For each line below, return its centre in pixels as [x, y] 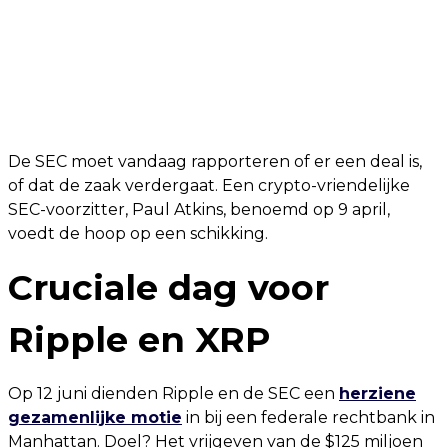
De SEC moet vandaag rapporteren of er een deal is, [215, 162]
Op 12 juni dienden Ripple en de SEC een [173, 394]
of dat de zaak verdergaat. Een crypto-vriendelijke [209, 186]
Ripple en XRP [139, 340]
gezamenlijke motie [95, 418]
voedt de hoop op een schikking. [138, 234]
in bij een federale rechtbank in [308, 418]
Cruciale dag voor [168, 288]
